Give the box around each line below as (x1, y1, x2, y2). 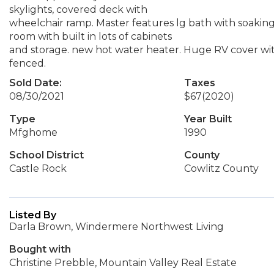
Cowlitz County (183, 163, 259, 174)
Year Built (183, 113, 232, 125)
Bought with (9, 243, 71, 255)
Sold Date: (9, 77, 62, 89)
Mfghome (9, 127, 57, 138)
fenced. (9, 57, 46, 69)
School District (9, 149, 84, 161)
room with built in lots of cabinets (9, 31, 172, 42)
